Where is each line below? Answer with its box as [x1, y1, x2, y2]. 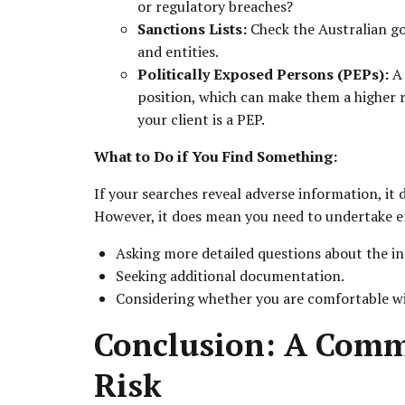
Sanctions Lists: [137, 19, 247, 40]
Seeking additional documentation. [116, 266, 344, 287]
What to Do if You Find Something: [94, 146, 337, 167]
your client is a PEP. [137, 109, 265, 130]
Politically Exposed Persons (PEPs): [137, 64, 389, 85]
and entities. [137, 42, 219, 62]
